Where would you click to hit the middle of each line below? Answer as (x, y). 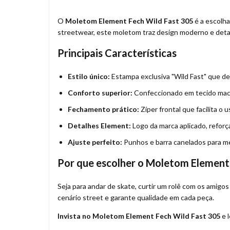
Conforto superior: (100, 93)
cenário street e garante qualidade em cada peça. (136, 198)
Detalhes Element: (99, 126)
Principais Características (117, 53)
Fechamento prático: (103, 109)
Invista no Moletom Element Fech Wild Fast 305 (139, 216)
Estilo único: (89, 76)
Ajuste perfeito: (95, 142)
